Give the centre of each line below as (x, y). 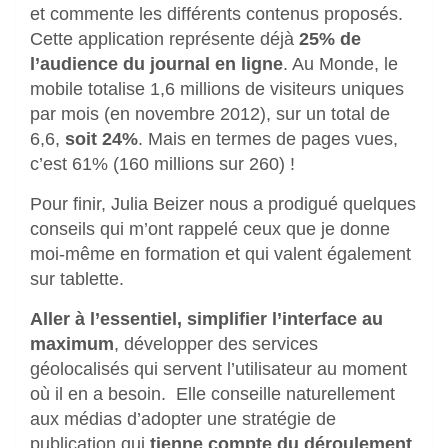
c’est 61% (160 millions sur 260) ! (162, 164)
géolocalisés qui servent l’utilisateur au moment (218, 369)
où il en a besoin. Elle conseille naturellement (212, 394)
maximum (72, 344)
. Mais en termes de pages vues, (268, 139)
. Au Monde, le (340, 64)
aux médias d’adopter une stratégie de (183, 419)
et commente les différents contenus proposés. (216, 14)
